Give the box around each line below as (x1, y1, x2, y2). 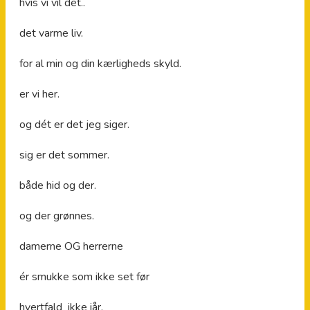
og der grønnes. (19, 208, 94, 224)
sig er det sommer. (19, 147, 109, 163)
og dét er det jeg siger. (19, 116, 129, 132)
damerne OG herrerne (19, 238, 123, 254)
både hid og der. (19, 177, 96, 193)
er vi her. (19, 86, 60, 102)
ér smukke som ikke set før (19, 268, 149, 284)
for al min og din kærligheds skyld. (19, 55, 181, 71)
